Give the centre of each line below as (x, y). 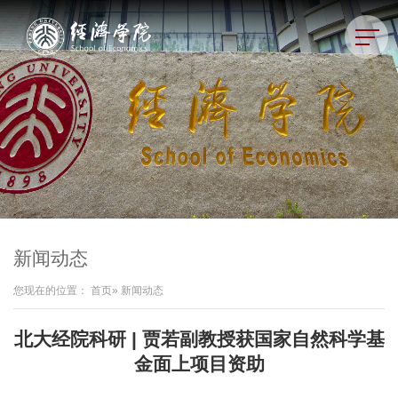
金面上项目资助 (199, 364)
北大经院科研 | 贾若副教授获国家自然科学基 (199, 339)
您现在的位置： (52, 291)
